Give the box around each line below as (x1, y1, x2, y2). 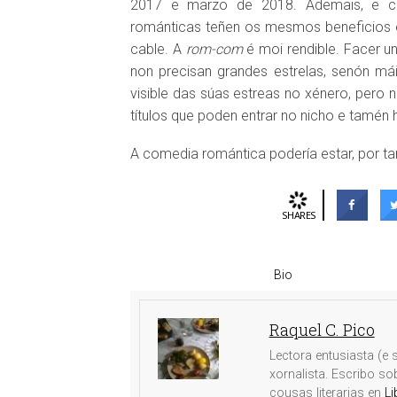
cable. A (130, 41, 186, 58)
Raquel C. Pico (269, 319, 375, 340)
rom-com (185, 41, 243, 58)
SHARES (281, 208, 316, 222)
